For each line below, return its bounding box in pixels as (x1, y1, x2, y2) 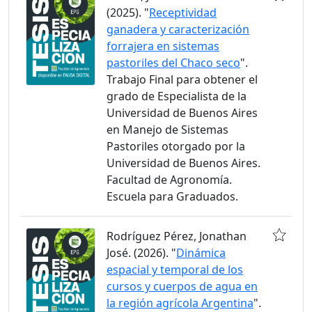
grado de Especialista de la (107, 88, 247, 104)
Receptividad (149, 5, 217, 20)
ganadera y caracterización (107, 22, 249, 37)
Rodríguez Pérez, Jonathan (107, 228, 247, 244)
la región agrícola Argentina (107, 295, 253, 311)
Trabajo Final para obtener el (107, 72, 258, 87)
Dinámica (176, 245, 226, 260)
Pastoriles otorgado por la (107, 139, 245, 154)
